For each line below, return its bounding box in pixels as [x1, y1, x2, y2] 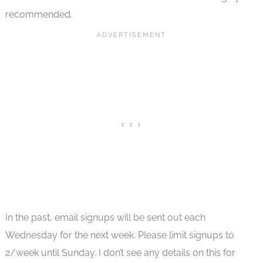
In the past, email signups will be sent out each [5, 212, 205, 224]
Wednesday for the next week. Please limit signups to [5, 230, 234, 241]
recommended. [5, 9, 72, 21]
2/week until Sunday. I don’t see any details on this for [5, 247, 235, 259]
